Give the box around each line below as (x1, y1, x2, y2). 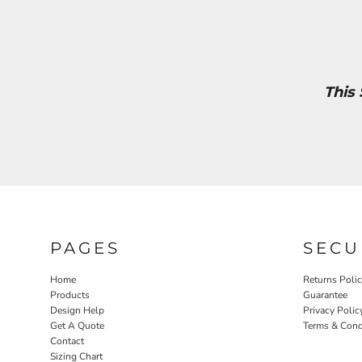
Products (50, 288, 90, 302)
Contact (50, 335, 84, 348)
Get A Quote (50, 319, 104, 333)
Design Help (50, 304, 104, 318)
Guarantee (303, 288, 347, 302)
